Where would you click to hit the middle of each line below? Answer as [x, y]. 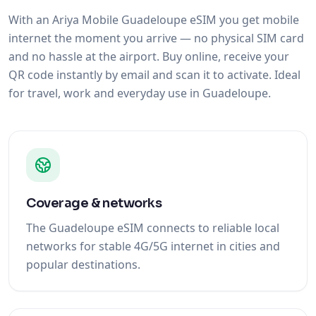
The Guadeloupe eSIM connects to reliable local [153, 228]
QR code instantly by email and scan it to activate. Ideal [154, 75]
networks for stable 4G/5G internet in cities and [153, 246]
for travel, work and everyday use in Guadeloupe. [140, 93]
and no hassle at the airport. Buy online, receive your [149, 56]
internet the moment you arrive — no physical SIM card [156, 38]
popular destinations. [83, 265]
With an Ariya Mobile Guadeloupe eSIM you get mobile [154, 20]
